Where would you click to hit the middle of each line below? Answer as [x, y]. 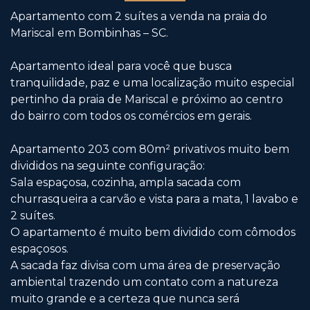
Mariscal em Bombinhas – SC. [89, 33]
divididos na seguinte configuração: [108, 166]
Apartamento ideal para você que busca [121, 66]
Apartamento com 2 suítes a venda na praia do [139, 17]
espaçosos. [39, 249]
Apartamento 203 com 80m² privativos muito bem [150, 149]
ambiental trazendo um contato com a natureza [144, 282]
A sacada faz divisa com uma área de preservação [145, 266]
